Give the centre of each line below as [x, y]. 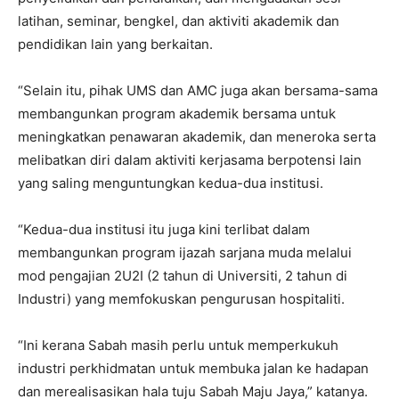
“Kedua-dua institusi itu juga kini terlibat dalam [164, 229]
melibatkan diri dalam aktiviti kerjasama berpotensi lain [190, 159]
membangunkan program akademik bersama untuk [177, 113]
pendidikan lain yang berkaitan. [115, 44]
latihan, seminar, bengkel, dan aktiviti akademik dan [179, 20]
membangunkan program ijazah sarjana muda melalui [185, 252]
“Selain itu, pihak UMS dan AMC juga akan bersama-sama [198, 90]
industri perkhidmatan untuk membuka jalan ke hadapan [193, 368]
